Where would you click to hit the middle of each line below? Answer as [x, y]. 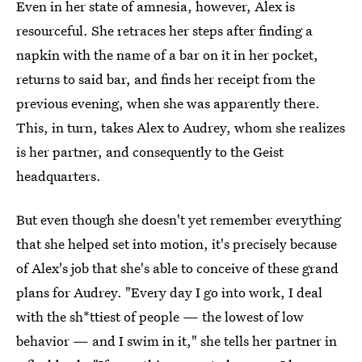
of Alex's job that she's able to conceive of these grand [177, 268]
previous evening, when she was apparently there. [168, 103]
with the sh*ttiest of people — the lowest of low [160, 317]
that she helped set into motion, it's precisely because [177, 244]
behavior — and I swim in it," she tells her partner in [177, 341]
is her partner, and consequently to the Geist [150, 152]
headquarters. [59, 176]
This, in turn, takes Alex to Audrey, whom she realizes [181, 128]
